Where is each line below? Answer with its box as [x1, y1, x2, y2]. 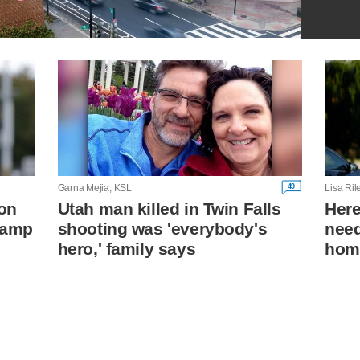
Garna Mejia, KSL [57, 182, 132, 194]
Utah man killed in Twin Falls [57, 198, 281, 218]
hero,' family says [57, 239, 196, 258]
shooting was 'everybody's [57, 219, 268, 238]
